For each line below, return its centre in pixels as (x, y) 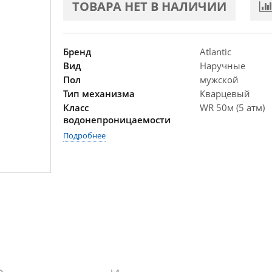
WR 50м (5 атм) (232, 107)
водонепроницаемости (117, 120)
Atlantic (216, 52)
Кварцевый (225, 93)
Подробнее (84, 135)
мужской (219, 80)
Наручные (223, 66)
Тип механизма (99, 93)
